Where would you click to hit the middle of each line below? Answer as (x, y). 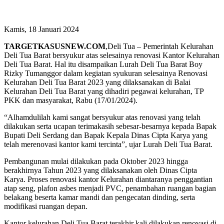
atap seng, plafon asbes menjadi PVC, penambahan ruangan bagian (110, 188)
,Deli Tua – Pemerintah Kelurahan (159, 46)
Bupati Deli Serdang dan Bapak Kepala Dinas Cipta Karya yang (106, 135)
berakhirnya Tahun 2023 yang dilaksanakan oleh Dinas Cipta (100, 170)
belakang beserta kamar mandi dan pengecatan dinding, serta (99, 197)
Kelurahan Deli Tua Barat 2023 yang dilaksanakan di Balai (97, 82)
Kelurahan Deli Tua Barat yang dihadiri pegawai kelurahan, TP (104, 91)
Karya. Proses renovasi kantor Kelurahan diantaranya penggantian (108, 179)
